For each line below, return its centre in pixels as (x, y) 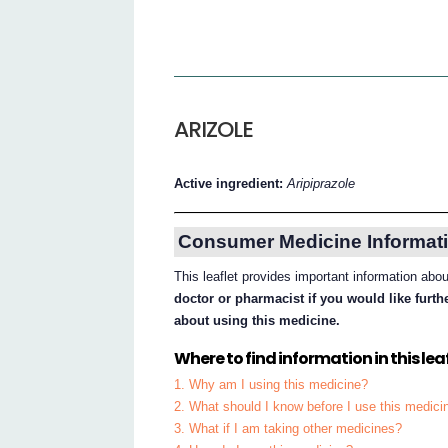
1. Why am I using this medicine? (271, 385)
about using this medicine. (257, 320)
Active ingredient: (231, 184)
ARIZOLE (214, 130)
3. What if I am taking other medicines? (288, 429)
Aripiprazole (321, 184)
